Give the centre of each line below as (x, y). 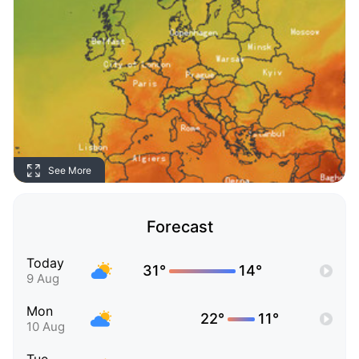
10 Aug (46, 327)
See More (70, 170)
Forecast (179, 227)
